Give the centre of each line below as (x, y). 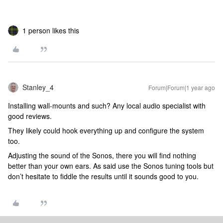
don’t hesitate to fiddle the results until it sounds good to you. (103, 176)
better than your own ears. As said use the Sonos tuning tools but (111, 166)
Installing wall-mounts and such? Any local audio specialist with (107, 106)
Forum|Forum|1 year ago (182, 87)
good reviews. (30, 116)
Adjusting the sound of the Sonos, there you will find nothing (102, 155)
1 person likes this (51, 30)
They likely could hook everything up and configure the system (106, 130)
